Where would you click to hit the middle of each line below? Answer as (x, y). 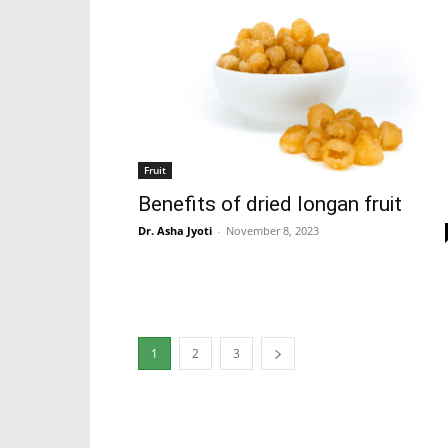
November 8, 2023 (272, 231)
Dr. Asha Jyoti (175, 231)
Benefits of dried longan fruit (270, 204)
